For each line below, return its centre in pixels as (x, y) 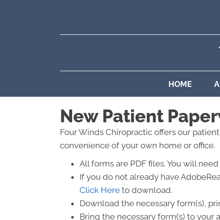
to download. (146, 190)
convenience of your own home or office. (137, 145)
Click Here (100, 190)
